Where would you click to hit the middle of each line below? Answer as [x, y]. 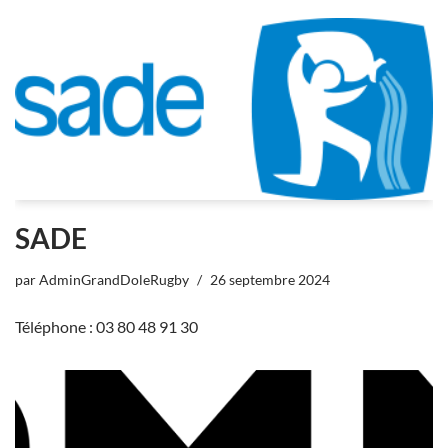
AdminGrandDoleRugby [114, 280]
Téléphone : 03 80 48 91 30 [106, 327]
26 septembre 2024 [270, 280]
